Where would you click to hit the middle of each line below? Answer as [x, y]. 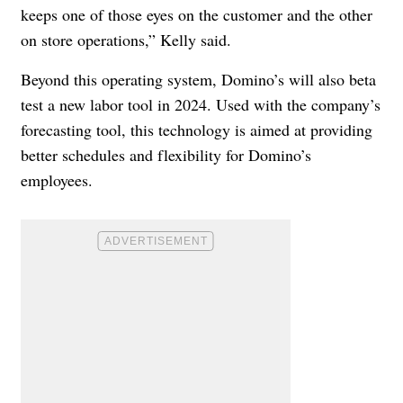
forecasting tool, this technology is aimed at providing [197, 129]
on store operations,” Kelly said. [126, 39]
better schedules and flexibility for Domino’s [166, 154]
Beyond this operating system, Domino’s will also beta [198, 79]
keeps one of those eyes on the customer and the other [197, 14]
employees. [57, 179]
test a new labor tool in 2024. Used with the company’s [201, 104]
